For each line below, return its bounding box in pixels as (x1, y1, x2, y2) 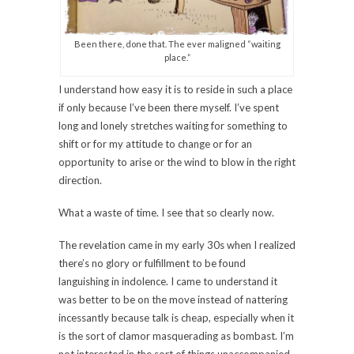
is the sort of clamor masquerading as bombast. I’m (58, 330, 294, 343)
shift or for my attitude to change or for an (58, 137, 252, 151)
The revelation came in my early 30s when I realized (58, 239, 296, 252)
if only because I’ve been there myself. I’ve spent (58, 101, 279, 115)
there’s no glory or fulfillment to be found (58, 257, 246, 270)
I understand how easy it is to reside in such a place (58, 83, 292, 96)
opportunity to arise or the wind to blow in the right (58, 156, 296, 169)
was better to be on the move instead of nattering (58, 293, 288, 307)
